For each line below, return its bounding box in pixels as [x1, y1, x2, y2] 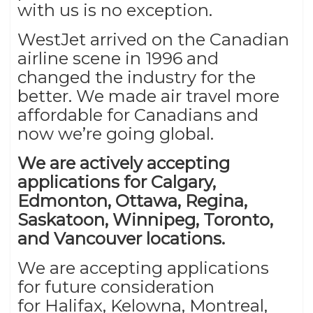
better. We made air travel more [17, 85, 279, 106]
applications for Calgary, [17, 171, 216, 192]
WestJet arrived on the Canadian [17, 29, 289, 50]
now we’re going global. [17, 123, 218, 144]
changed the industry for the [17, 66, 256, 87]
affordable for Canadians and [17, 104, 259, 125]
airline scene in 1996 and [17, 48, 219, 68]
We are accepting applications [17, 257, 269, 278]
